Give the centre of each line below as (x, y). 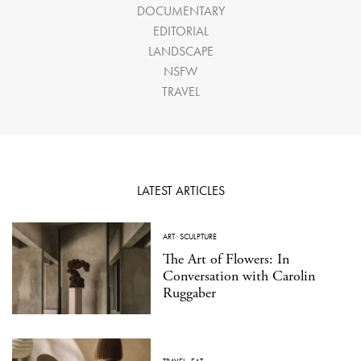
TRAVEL (180, 91)
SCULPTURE (198, 237)
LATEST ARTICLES (180, 190)
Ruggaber (189, 293)
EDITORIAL (180, 31)
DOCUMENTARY (180, 10)
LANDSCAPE (180, 51)
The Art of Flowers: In (226, 259)
